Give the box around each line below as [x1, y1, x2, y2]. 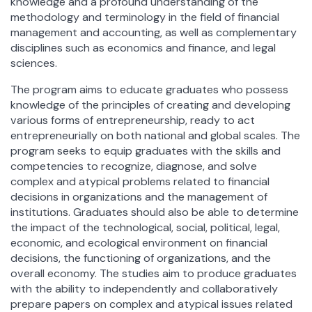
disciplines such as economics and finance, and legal [10, 40, 276, 56]
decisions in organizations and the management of [10, 189, 267, 205]
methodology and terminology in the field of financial [10, 10, 279, 25]
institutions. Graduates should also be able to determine [10, 205, 299, 220]
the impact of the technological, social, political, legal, [10, 220, 280, 235]
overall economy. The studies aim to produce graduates [10, 266, 297, 281]
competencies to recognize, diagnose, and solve [10, 159, 257, 174]
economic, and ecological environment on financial [10, 235, 267, 251]
